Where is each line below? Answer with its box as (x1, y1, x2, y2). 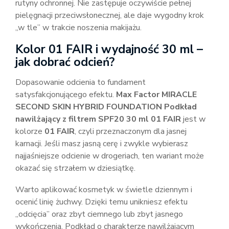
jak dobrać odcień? (15, 54, 114, 70)
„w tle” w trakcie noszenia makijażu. (15, 22, 142, 33)
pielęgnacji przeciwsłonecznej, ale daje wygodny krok (15, 10, 204, 21)
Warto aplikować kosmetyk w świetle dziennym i (15, 184, 192, 195)
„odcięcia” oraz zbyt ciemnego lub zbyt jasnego (15, 209, 183, 220)
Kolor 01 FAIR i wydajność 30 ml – (15, 41, 203, 57)
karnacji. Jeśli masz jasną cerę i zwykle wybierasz (15, 138, 188, 149)
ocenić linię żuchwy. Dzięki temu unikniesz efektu (15, 196, 188, 208)
